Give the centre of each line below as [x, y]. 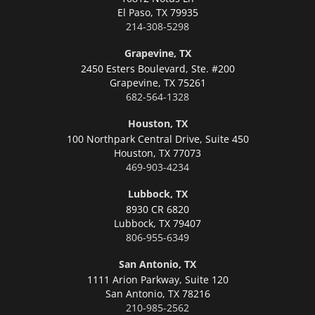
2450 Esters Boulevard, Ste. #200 [157, 68]
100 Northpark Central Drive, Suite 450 [157, 139]
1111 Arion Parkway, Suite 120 [157, 279]
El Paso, [135, 12]
